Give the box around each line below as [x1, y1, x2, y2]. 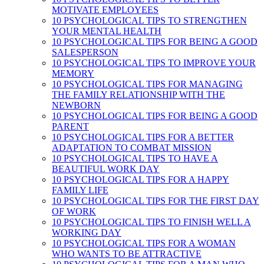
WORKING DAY [52, 227, 121, 237]
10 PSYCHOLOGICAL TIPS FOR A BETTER [52, 132, 234, 142]
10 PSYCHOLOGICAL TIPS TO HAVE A [52, 153, 218, 163]
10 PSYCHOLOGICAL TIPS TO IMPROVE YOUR [52, 58, 256, 68]
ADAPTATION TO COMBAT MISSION [52, 143, 212, 153]
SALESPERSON [52, 47, 118, 57]
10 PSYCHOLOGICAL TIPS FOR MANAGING [52, 79, 243, 89]
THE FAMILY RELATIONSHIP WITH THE [52, 90, 225, 100]
